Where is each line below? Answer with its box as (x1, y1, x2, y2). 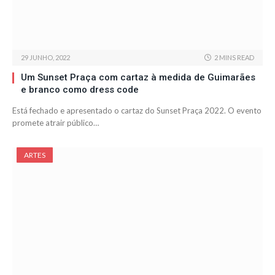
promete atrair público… (12, 118, 99, 128)
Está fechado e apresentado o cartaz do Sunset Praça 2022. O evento (12, 106, 261, 116)
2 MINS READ (214, 53, 254, 62)
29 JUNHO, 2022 (21, 53, 70, 62)
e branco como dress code (21, 84, 139, 96)
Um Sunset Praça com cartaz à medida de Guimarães (21, 72, 255, 83)
